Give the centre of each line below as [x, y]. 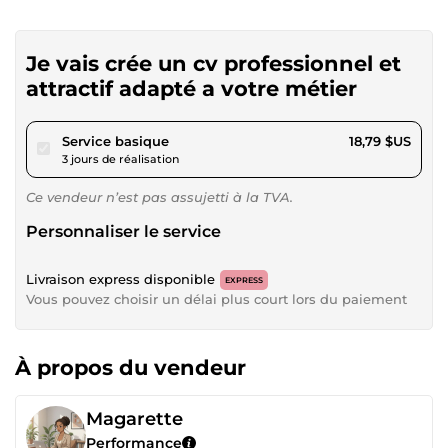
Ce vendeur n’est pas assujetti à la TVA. [159, 196]
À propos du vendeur [130, 367]
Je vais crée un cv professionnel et [213, 63]
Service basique [115, 140]
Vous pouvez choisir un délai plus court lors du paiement [216, 298]
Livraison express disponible [120, 278]
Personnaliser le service [123, 231]
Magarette [134, 418]
